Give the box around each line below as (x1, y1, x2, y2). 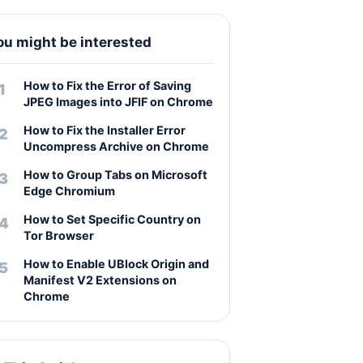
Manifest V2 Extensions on (23, 273, 177, 287)
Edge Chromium (23, 184, 115, 198)
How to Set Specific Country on (23, 212, 201, 226)
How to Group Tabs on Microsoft (23, 168, 207, 181)
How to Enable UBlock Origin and (23, 257, 209, 271)
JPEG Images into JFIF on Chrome (23, 95, 213, 109)
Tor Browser (23, 228, 94, 242)
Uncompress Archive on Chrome (23, 139, 209, 153)
